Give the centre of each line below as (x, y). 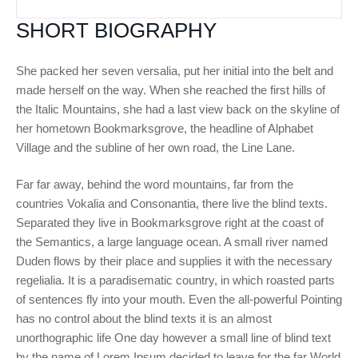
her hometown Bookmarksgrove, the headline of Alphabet (165, 128)
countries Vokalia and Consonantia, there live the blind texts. (172, 203)
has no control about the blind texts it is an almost (144, 318)
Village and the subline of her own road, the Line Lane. (155, 147)
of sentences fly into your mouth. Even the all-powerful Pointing (179, 299)
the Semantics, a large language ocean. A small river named (172, 242)
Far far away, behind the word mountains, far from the (155, 184)
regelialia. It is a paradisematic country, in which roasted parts (175, 280)
